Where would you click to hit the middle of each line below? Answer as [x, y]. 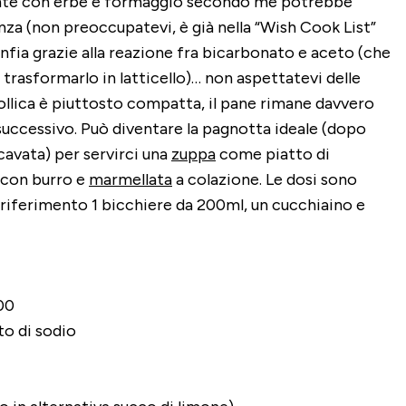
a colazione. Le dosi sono [265, 180]
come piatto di [273, 155]
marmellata [130, 180]
